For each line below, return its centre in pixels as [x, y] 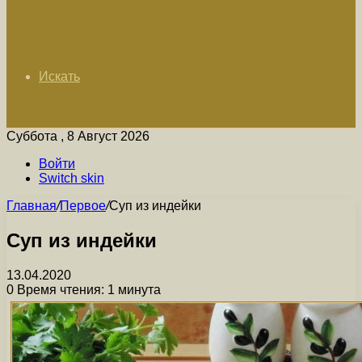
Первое [83, 206]
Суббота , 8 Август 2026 [78, 136]
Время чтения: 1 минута [87, 289]
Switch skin [72, 178]
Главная [32, 206]
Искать [59, 76]
